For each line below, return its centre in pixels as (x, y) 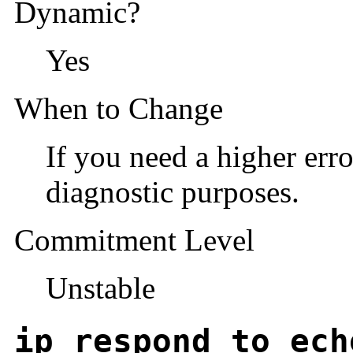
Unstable (100, 288)
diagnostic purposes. (173, 192)
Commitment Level (134, 240)
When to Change (119, 109)
